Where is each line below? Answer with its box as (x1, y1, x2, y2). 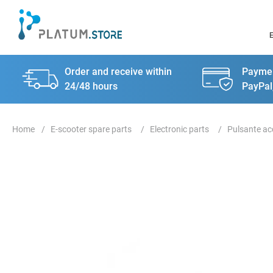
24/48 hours (65, 80, 118, 92)
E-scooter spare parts (51, 124, 132, 134)
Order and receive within (65, 66, 172, 77)
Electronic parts (150, 124, 209, 134)
